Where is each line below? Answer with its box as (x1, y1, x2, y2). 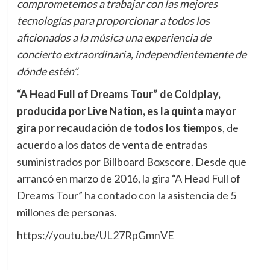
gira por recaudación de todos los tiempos (16, 121, 222, 135)
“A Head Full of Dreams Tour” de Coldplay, (16, 87, 221, 101)
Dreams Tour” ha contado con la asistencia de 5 (16, 189, 236, 202)
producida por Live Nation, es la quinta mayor (16, 104, 236, 118)
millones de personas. (16, 206, 117, 219)
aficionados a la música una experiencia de (16, 31, 211, 45)
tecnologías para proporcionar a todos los (16, 14, 210, 28)
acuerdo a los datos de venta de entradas (16, 138, 207, 152)
